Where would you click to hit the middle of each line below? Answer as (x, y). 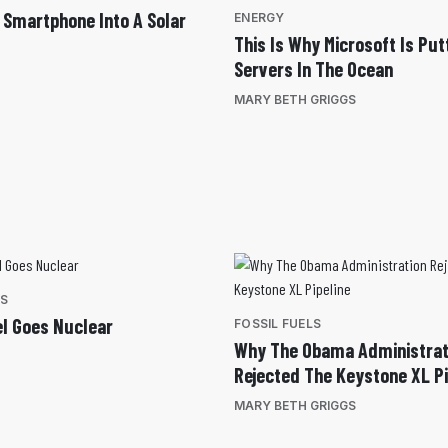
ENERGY (259, 17)
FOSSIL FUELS (277, 324)
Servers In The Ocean (313, 69)
